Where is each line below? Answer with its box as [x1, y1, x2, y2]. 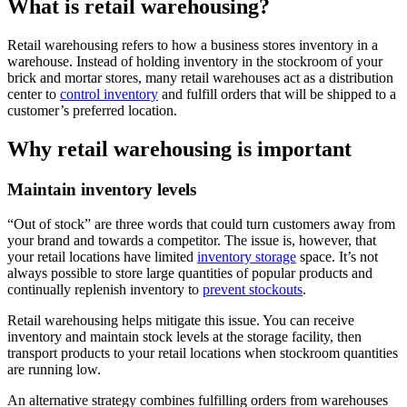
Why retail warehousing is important [7, 136, 352, 161]
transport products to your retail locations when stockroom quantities [7, 345, 398, 362]
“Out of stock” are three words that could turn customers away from [7, 216, 395, 233]
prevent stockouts [203, 282, 303, 298]
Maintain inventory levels [7, 179, 196, 199]
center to [7, 85, 60, 102]
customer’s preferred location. [7, 102, 177, 118]
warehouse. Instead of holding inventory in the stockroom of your [7, 53, 382, 69]
